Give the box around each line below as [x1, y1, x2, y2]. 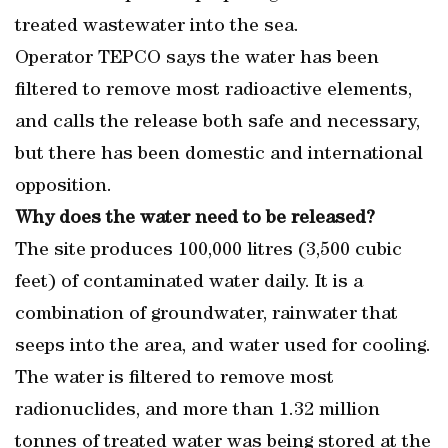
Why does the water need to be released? [15, 209, 375, 229]
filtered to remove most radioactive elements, [15, 81, 412, 101]
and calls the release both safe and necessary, [15, 113, 420, 133]
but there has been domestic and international [15, 145, 423, 165]
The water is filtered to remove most [15, 369, 334, 389]
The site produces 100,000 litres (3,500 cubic [15, 241, 402, 261]
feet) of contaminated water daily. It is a [15, 273, 363, 293]
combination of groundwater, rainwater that [15, 305, 398, 325]
